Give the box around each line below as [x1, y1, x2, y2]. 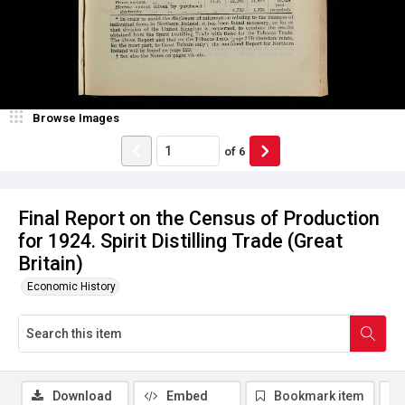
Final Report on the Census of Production [18, 207, 380, 230]
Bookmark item [274, 389, 364, 403]
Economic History [27, 280, 116, 293]
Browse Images [33, 111, 119, 125]
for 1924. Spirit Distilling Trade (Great [18, 230, 343, 252]
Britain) [18, 252, 83, 275]
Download [52, 389, 112, 403]
